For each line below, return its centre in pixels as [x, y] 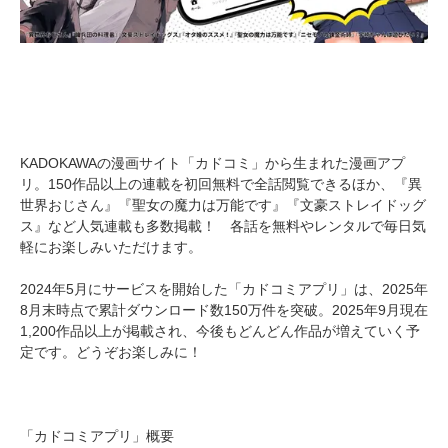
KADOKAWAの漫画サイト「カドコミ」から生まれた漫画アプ [212, 162]
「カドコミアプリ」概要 [97, 435]
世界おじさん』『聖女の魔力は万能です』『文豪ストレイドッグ [223, 204]
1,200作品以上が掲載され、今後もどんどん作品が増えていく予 [220, 330]
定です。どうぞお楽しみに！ [111, 351]
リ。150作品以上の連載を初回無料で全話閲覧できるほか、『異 [221, 183]
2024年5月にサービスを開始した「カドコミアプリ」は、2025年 [224, 288]
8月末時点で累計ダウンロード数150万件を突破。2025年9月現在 [224, 309]
